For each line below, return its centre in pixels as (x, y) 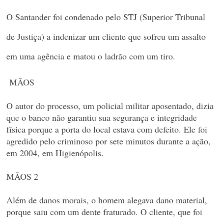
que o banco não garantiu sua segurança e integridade (101, 117)
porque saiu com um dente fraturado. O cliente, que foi (104, 212)
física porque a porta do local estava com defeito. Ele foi (107, 129)
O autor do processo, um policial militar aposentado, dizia (110, 106)
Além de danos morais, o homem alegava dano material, (107, 200)
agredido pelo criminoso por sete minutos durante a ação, (108, 141)
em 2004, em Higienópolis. (55, 153)
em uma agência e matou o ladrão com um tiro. (91, 56)
